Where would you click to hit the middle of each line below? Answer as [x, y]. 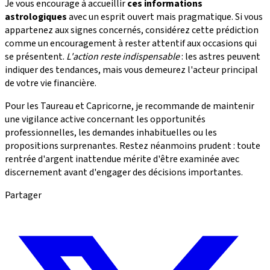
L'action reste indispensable [123, 57]
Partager [23, 196]
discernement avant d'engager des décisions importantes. [124, 173]
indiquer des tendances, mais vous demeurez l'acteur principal [131, 70]
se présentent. [36, 57]
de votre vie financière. [51, 83]
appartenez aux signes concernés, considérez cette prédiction [132, 30]
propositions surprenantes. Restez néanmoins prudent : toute [133, 146]
